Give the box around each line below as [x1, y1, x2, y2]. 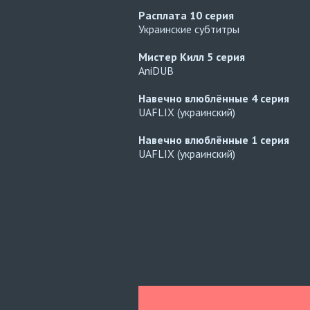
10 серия [190, 8, 234, 22]
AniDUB [138, 64, 174, 77]
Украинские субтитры [138, 22, 239, 36]
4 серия [251, 91, 289, 105]
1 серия [251, 133, 289, 147]
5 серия [207, 50, 245, 64]
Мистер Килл [138, 50, 207, 64]
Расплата [138, 8, 190, 22]
